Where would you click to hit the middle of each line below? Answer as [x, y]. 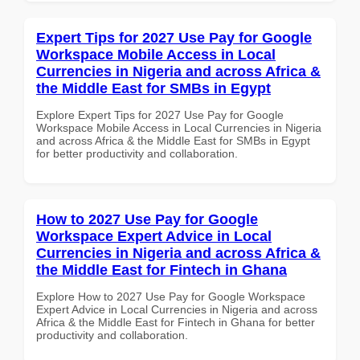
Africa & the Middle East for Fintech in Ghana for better [176, 322]
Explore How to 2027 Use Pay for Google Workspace [171, 296]
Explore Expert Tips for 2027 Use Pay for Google [160, 115]
